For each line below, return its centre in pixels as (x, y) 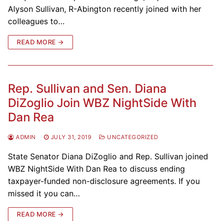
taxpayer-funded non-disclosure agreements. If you (104, 181)
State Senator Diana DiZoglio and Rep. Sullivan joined (108, 156)
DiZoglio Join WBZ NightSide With (102, 103)
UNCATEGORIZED (132, 137)
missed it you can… (44, 193)
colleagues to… (36, 21)
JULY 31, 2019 (71, 137)
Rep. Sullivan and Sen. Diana (87, 88)
